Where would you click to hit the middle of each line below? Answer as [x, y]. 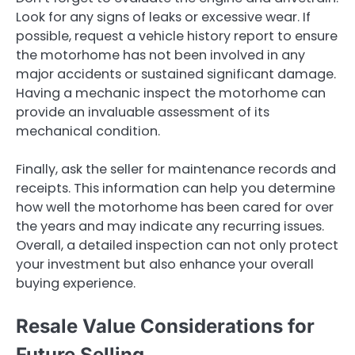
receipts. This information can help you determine [176, 189]
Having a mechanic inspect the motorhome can [171, 94]
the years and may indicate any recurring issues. [170, 227]
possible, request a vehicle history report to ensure [177, 36]
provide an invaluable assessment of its [143, 113]
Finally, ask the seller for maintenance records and [176, 170]
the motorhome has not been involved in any [160, 55]
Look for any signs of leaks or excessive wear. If [163, 17]
